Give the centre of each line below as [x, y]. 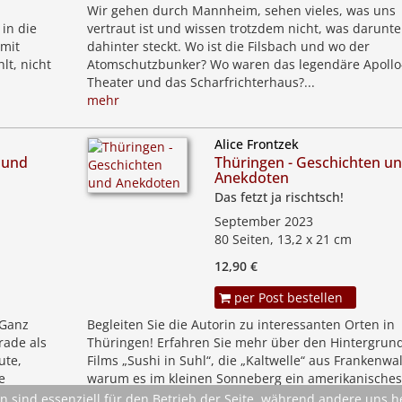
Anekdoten [251, 178]
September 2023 [263, 221]
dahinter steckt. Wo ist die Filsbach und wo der [228, 46]
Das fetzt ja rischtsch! [279, 197]
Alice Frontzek [256, 144]
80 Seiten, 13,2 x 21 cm [283, 239]
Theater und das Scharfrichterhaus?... [201, 82]
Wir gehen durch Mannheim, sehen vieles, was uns [241, 10]
